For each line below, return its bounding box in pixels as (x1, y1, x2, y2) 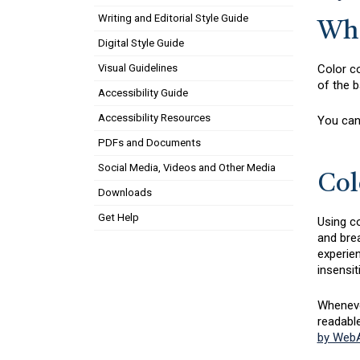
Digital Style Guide (98, 37, 184, 49)
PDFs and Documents (98, 137, 201, 149)
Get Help (98, 211, 139, 223)
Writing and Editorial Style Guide (98, 12, 248, 24)
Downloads (98, 186, 152, 198)
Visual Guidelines (98, 62, 178, 74)
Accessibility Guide (98, 87, 188, 99)
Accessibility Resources (98, 112, 211, 124)
